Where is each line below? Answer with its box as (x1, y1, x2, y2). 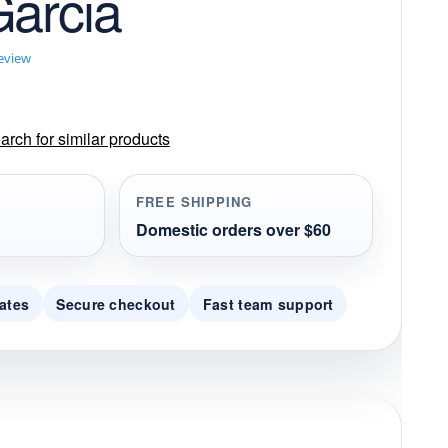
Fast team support (202, 293, 334, 314)
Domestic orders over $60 (136, 218, 332, 242)
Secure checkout (56, 293, 176, 314)
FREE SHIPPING (136, 191, 253, 211)
